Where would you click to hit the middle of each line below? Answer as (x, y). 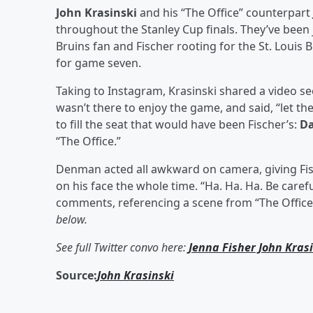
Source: (77, 275)
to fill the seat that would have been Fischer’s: (178, 124)
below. (72, 219)
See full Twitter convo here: (122, 247)
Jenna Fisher (222, 247)
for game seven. (99, 63)
